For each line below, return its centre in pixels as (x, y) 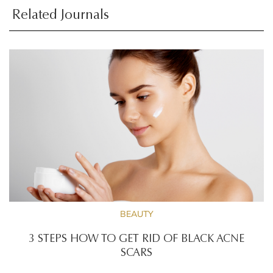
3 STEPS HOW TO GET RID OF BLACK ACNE (136, 239)
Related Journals (61, 16)
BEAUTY (136, 214)
